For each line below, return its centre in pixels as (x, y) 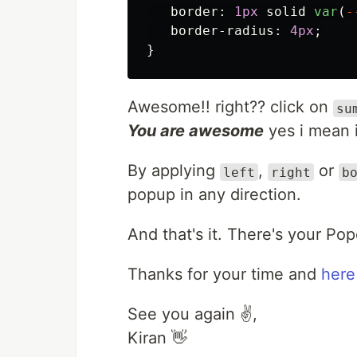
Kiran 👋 (157, 338)
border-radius (222, 31)
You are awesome (196, 131)
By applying (174, 171)
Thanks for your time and (224, 275)
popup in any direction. (214, 195)
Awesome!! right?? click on (230, 107)
